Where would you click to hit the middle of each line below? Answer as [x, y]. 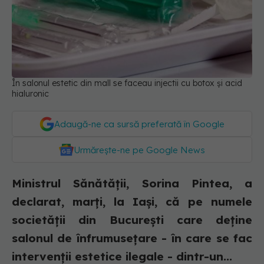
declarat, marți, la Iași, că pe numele [132, 202]
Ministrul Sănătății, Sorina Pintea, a [132, 184]
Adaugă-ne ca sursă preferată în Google [139, 124]
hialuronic [30, 94]
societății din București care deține [132, 220]
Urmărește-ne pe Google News [139, 150]
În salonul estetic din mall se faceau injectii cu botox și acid [127, 83]
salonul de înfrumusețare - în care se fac [132, 238]
